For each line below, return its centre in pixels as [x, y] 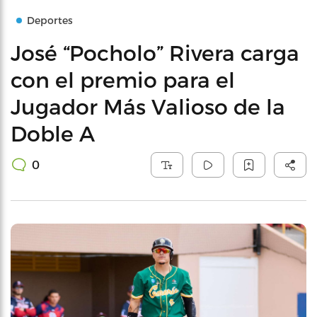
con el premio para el [123, 79]
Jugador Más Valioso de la [148, 106]
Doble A [53, 133]
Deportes [50, 20]
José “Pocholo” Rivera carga [155, 52]
